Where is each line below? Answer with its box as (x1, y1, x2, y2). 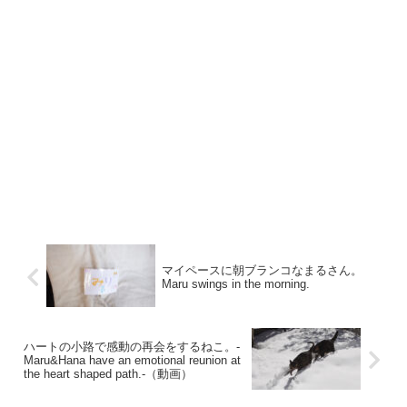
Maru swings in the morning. (161, 277, 310, 292)
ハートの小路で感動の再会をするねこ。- (24, 339, 240, 353)
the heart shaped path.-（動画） (24, 366, 193, 381)
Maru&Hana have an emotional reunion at (24, 352, 241, 367)
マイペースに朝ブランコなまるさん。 (161, 263, 362, 278)
